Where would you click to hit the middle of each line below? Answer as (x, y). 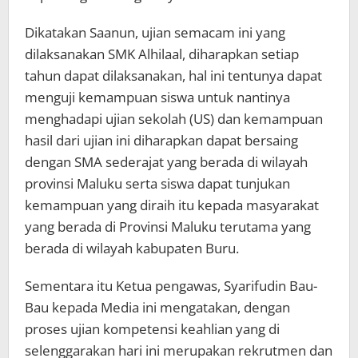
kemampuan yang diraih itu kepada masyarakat (172, 205)
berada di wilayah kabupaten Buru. (132, 248)
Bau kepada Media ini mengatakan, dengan (157, 307)
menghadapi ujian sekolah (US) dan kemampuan (174, 118)
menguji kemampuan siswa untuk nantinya (157, 97)
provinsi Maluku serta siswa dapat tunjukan (157, 183)
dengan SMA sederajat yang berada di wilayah (166, 161)
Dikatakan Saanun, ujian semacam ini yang (155, 32)
